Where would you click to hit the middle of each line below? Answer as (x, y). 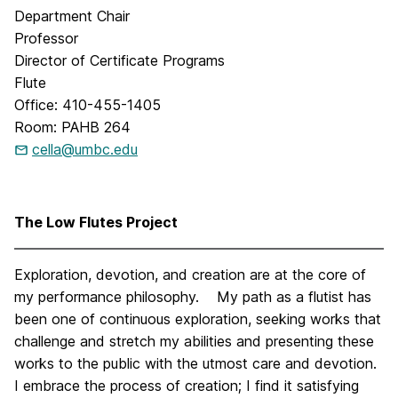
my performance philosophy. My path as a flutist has (193, 297)
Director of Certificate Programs (119, 60)
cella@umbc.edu (85, 149)
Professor (46, 38)
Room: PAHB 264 (72, 127)
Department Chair (72, 16)
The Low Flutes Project (96, 222)
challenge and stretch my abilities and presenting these (194, 341)
